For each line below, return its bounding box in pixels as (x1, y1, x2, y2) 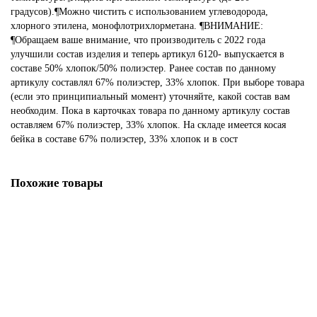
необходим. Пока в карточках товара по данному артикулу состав (11, 105, 290, 116)
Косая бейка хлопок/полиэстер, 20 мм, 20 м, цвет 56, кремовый (15, 249, 265, 260)
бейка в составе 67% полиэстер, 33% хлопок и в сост (11, 134, 238, 144)
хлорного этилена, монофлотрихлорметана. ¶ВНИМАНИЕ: (11, 21, 263, 31)
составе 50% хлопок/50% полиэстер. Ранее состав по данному (11, 63, 276, 74)
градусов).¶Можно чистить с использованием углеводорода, (11, 6, 268, 17)
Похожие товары (11, 176, 103, 190)
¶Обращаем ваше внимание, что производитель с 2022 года (11, 35, 265, 45)
